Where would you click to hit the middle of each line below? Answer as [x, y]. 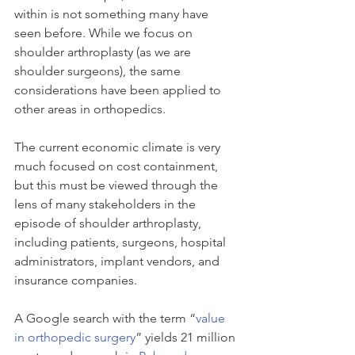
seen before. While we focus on [105, 33]
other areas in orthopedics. [90, 109]
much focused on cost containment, [118, 166]
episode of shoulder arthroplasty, [109, 223]
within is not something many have [113, 14]
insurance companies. [76, 280]
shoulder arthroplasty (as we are [104, 52]
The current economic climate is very [119, 147]
